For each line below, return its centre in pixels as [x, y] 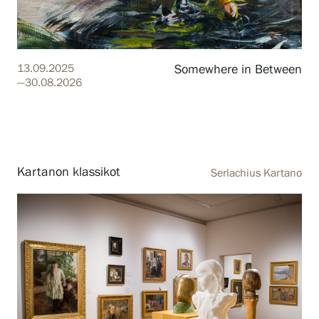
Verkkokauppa [69, 50]
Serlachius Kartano [256, 174]
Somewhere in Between [238, 70]
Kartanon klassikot [69, 173]
